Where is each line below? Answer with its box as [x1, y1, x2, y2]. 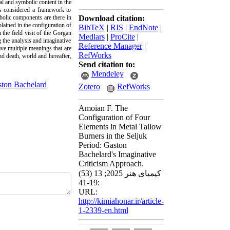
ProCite [110, 32, 135, 41]
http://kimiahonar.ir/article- [78, 197, 164, 205]
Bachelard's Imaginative [78, 150, 156, 159]
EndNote [128, 23, 158, 32]
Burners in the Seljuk [78, 131, 147, 140]
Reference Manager [78, 42, 142, 50]
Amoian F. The [78, 104, 128, 112]
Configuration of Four [78, 113, 150, 122]
